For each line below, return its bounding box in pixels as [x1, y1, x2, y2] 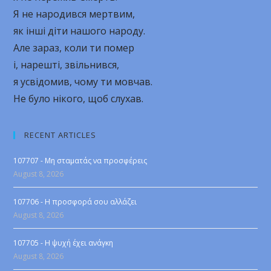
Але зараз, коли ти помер [13, 41, 135, 54]
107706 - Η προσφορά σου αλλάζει [13, 197, 137, 207]
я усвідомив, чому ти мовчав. [13, 75, 153, 88]
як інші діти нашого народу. [13, 24, 146, 38]
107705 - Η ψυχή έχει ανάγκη [13, 238, 114, 248]
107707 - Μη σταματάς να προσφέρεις [13, 155, 148, 166]
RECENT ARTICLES [24, 129, 97, 140]
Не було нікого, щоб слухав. [13, 92, 144, 105]
